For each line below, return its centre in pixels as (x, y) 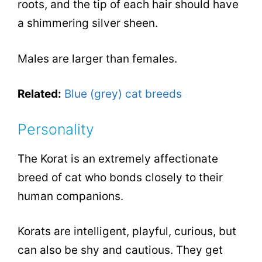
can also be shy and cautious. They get (120, 250)
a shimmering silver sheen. (88, 23)
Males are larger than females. (97, 58)
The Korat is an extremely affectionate (118, 158)
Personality (56, 129)
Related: (39, 94)
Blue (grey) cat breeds (123, 94)
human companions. (70, 196)
